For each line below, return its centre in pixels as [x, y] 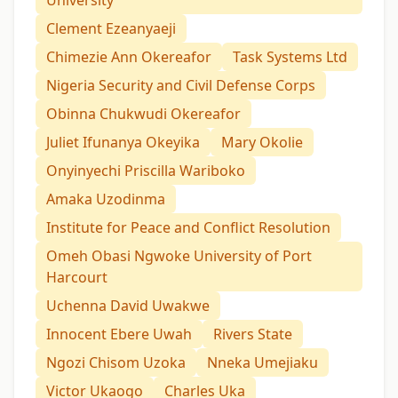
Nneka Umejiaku [263, 363]
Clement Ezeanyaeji [111, 29]
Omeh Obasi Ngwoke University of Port [179, 256]
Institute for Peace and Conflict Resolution [188, 228]
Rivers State [253, 334]
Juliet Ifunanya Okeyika [123, 143]
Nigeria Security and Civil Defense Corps [181, 86]
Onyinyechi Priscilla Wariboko [146, 171]
